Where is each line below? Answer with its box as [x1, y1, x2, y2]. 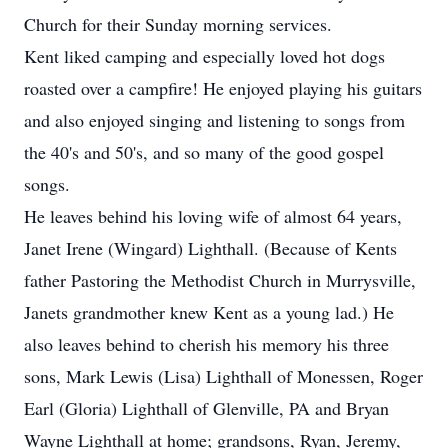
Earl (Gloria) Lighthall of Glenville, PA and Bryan [24, 396, 389, 420]
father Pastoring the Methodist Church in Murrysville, [24, 268, 416, 292]
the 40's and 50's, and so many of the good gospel [24, 140, 384, 164]
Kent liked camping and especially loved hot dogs [24, 44, 385, 68]
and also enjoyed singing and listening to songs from [24, 108, 405, 132]
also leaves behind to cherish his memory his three [24, 332, 389, 356]
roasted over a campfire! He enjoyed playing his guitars [24, 76, 422, 100]
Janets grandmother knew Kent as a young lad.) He [24, 300, 394, 324]
